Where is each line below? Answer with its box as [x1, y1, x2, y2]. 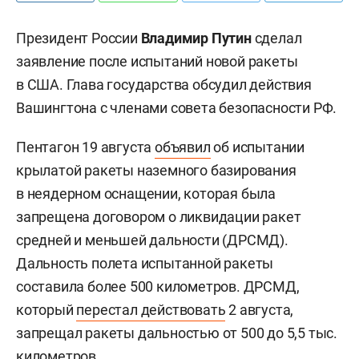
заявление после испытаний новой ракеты [16, 53, 298, 70]
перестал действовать [76, 301, 226, 318]
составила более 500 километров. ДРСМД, [16, 278, 300, 295]
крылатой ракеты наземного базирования [16, 162, 296, 179]
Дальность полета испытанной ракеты [16, 255, 274, 272]
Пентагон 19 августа [16, 139, 155, 155]
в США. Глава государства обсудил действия [16, 76, 312, 93]
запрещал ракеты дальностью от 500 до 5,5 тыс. [16, 325, 337, 341]
